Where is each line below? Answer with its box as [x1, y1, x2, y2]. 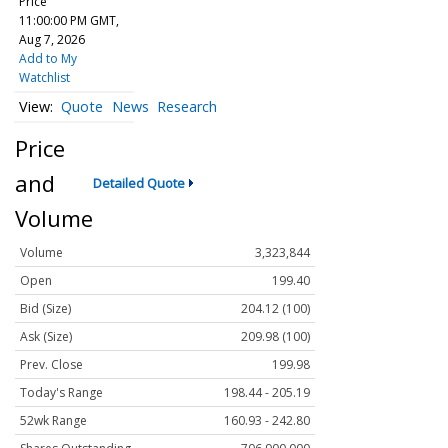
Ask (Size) [20, 328, 72, 346]
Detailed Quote [93, 174, 185, 192]
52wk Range [20, 412, 87, 430]
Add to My [18, 50, 77, 67]
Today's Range [20, 384, 103, 402]
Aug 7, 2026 [18, 31, 85, 48]
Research [157, 97, 218, 117]
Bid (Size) [20, 300, 71, 318]
